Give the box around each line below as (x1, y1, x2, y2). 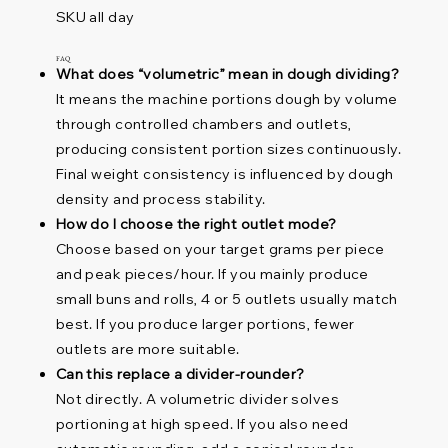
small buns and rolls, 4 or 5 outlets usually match (55, 290, 398, 309)
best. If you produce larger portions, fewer (55, 315, 355, 334)
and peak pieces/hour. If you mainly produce (55, 265, 369, 284)
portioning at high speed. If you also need (55, 415, 349, 434)
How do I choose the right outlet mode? (55, 215, 337, 234)
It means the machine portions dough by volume (55, 90, 398, 109)
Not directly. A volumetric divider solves (55, 390, 340, 409)
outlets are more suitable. (55, 340, 240, 359)
